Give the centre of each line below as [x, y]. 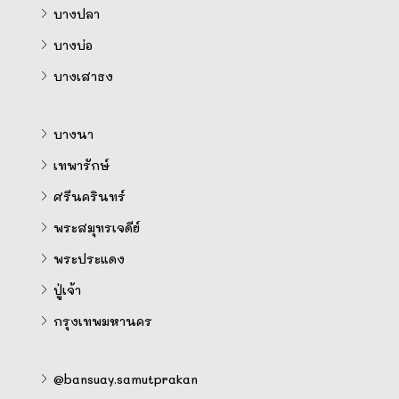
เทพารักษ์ [81, 165]
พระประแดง [89, 259]
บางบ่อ [73, 45]
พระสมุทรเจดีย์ [97, 228]
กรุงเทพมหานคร [103, 321]
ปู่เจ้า [67, 290]
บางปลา [77, 14]
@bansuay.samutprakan [126, 379]
